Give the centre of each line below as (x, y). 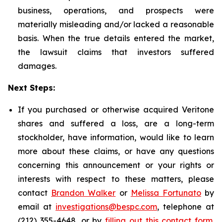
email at (37, 207)
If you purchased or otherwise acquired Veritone (116, 110)
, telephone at (186, 207)
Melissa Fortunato (166, 193)
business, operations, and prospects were (116, 10)
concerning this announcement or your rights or (116, 165)
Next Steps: (31, 88)
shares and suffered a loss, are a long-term (116, 123)
